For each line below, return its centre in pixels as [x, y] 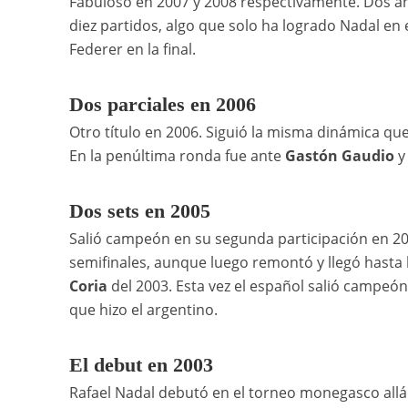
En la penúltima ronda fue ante [175, 156]
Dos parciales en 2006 [162, 105]
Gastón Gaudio [337, 156]
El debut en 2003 [141, 365]
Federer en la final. [132, 50]
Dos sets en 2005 [139, 211]
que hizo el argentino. [143, 310]
